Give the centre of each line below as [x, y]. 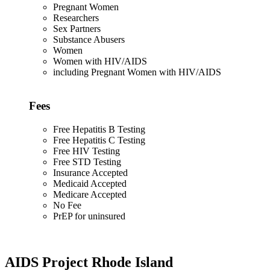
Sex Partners [77, 28]
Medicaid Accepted [90, 184]
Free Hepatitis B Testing [99, 130]
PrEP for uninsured [89, 216]
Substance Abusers [89, 39]
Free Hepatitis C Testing [99, 140]
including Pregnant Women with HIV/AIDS [137, 72]
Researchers [76, 17]
